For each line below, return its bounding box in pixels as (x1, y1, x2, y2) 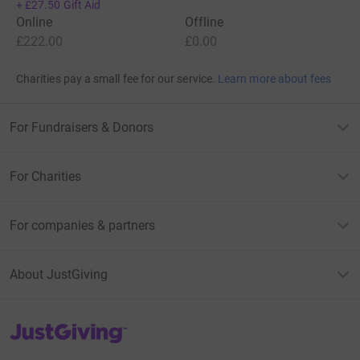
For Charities (10, 168, 81, 184)
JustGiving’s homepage (9, 321, 125, 334)
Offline (185, 14, 224, 30)
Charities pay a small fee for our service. (16, 72, 215, 85)
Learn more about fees (218, 72, 332, 85)
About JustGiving (10, 266, 108, 282)
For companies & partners (10, 217, 155, 233)
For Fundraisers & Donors (10, 119, 153, 135)
